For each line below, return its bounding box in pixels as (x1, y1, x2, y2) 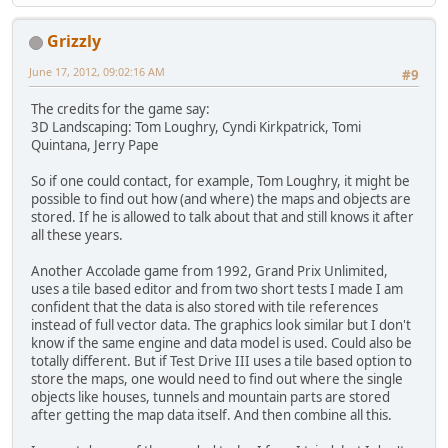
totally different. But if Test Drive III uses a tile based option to (31, 352, 412, 371)
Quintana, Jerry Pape (31, 136, 159, 155)
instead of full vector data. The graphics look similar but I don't (31, 316, 411, 335)
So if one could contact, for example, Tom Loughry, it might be (31, 172, 410, 191)
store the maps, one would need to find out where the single (31, 370, 403, 389)
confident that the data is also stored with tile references (31, 298, 378, 317)
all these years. (31, 226, 123, 245)
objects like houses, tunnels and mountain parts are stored (31, 388, 390, 407)
